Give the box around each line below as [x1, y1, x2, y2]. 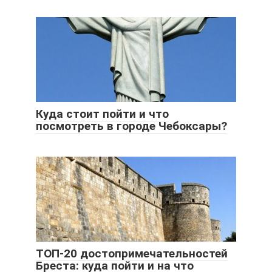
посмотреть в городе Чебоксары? [36, 119, 227, 134]
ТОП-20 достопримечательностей [36, 246, 228, 261]
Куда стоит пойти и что [36, 107, 169, 121]
